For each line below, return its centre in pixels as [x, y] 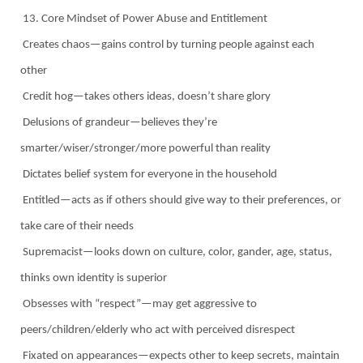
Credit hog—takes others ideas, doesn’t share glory [145, 96]
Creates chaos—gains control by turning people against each [167, 45]
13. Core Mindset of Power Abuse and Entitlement [144, 19]
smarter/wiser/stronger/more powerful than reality [145, 148]
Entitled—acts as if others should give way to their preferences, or [181, 200]
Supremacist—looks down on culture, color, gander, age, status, [176, 252]
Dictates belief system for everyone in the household [149, 174]
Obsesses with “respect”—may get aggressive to [139, 304]
